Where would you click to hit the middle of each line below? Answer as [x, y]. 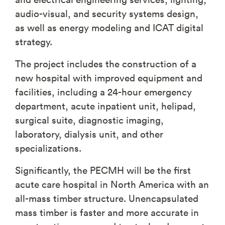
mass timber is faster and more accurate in [107, 212]
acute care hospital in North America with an [112, 184]
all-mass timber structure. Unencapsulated [107, 198]
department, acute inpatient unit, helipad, [105, 105]
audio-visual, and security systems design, [107, 13]
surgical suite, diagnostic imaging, [89, 120]
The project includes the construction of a [106, 63]
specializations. [48, 148]
